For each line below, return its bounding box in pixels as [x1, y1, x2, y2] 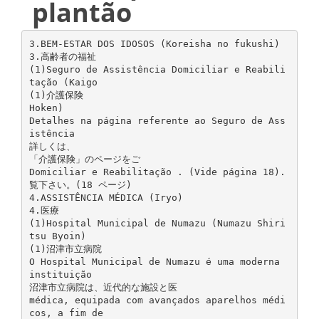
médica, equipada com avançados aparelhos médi [28, 294, 286, 305]
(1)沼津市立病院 [28, 243, 102, 254]
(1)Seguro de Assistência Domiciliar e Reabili [28, 63, 286, 75]
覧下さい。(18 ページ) [28, 179, 132, 190]
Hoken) [28, 102, 63, 113]
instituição [28, 268, 92, 280]
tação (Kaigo [28, 76, 98, 88]
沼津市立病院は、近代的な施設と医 [28, 281, 177, 293]
